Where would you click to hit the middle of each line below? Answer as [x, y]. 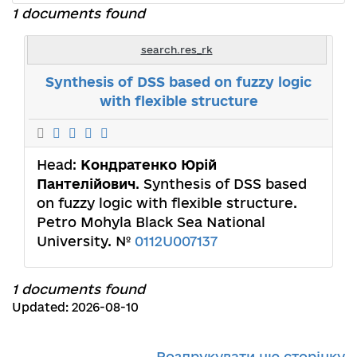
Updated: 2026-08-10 [75, 307]
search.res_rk [177, 49]
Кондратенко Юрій [149, 164]
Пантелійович [86, 183]
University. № [86, 241]
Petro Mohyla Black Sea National [151, 222]
